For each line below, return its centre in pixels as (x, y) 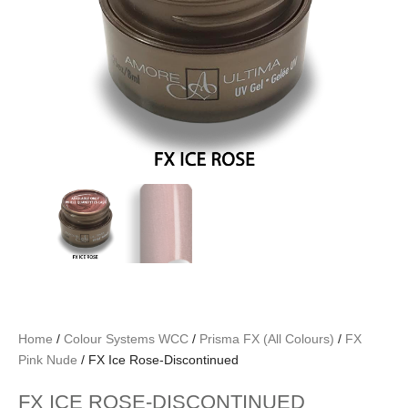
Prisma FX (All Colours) (267, 339)
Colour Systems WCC (126, 339)
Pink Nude (48, 360)
